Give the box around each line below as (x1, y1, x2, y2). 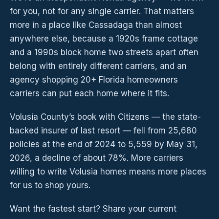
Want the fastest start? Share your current (10, 204, 176, 214)
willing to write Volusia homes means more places (10, 167, 206, 177)
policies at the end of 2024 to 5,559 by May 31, (10, 139, 197, 150)
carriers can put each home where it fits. (10, 88, 169, 99)
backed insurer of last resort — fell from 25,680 (10, 126, 197, 136)
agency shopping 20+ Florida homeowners (10, 75, 178, 85)
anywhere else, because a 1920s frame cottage (10, 34, 198, 44)
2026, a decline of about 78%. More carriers (10, 153, 183, 163)
